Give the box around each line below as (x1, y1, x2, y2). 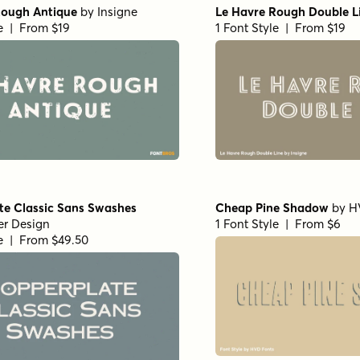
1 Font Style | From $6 (215, 215, 341, 231)
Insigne (97, 3, 137, 19)
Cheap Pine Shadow (215, 199, 329, 215)
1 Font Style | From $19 (215, 19, 346, 35)
